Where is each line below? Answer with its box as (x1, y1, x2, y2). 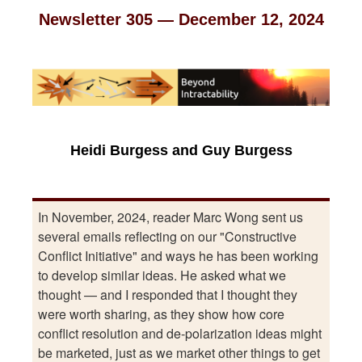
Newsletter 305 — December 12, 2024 (38, 10, 324, 28)
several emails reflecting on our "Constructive (38, 226, 297, 246)
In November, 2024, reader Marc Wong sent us (38, 207, 304, 226)
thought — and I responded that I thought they (38, 284, 298, 304)
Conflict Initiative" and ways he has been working (38, 246, 319, 265)
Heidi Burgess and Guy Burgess (69, 141, 293, 158)
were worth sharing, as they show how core (38, 304, 285, 323)
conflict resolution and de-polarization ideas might (38, 323, 322, 343)
